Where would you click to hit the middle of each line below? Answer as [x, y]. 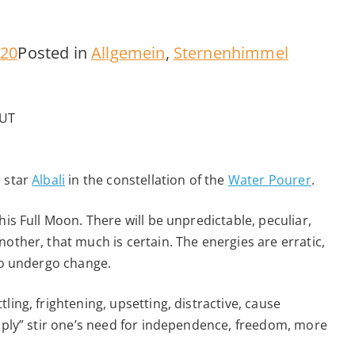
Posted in [55, 53]
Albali [49, 180]
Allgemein [128, 53]
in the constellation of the [147, 180]
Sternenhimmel [231, 53]
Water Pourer [269, 180]
